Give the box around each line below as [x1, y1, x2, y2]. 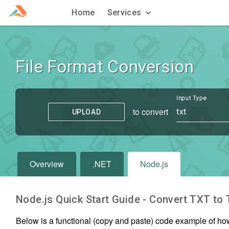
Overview [30, 157, 64, 170]
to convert [133, 105, 168, 118]
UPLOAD [72, 107, 101, 116]
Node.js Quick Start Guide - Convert [16, 193, 190, 206]
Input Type [176, 94, 207, 102]
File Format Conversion [15, 56, 194, 77]
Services [107, 8, 142, 17]
